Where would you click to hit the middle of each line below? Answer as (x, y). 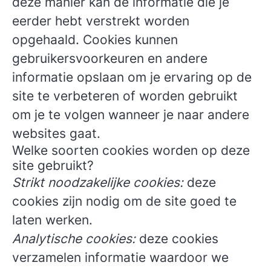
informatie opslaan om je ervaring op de (132, 77)
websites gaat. (56, 133)
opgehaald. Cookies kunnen (95, 40)
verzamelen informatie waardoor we (120, 257)
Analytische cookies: (74, 239)
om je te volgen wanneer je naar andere (131, 115)
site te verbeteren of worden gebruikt (125, 96)
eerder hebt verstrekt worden (101, 21)
